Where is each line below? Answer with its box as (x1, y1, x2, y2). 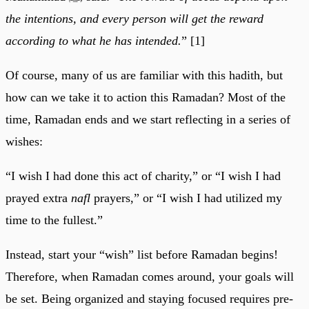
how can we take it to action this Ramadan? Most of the (6, 90, 286, 104)
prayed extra (6, 190, 71, 205)
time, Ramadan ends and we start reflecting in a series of (6, 112, 290, 126)
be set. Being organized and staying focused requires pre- (6, 291, 293, 306)
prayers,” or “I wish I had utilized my (90, 190, 282, 205)
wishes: (6, 134, 43, 148)
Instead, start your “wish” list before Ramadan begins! (6, 247, 278, 261)
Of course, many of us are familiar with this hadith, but (6, 68, 283, 82)
